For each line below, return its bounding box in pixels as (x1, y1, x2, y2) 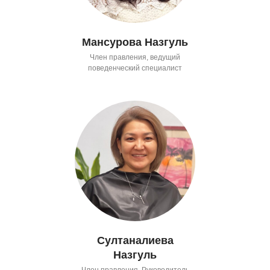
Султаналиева (96, 234, 174, 246)
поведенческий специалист (88, 63, 182, 72)
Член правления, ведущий (90, 52, 180, 61)
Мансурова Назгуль (82, 36, 188, 48)
